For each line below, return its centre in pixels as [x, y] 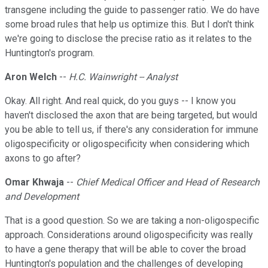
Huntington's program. [50, 53]
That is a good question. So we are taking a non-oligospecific [132, 221]
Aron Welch [31, 77]
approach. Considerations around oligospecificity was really [129, 235]
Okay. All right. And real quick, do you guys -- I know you [120, 101]
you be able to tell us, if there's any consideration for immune [132, 130]
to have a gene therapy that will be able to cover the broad [125, 249]
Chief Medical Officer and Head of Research [168, 182]
